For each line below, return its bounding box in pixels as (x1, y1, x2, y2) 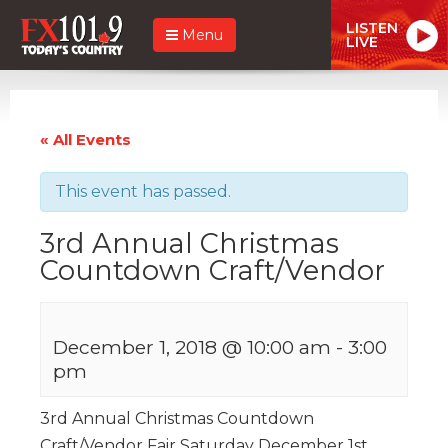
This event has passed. (55, 181, 231, 201)
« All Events (40, 129, 131, 149)
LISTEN (346, 18, 398, 37)
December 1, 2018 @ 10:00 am (53, 334, 331, 359)
